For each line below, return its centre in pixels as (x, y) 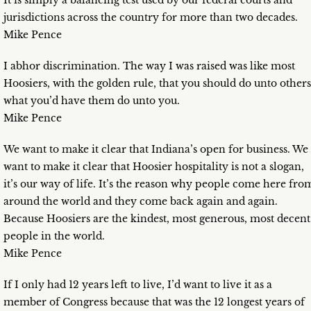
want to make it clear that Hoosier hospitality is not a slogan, (154, 167)
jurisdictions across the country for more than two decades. (151, 18)
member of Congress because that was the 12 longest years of (154, 302)
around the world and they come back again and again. (141, 202)
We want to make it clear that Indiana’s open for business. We (156, 150)
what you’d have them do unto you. (92, 101)
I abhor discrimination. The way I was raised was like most (149, 66)
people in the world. (54, 236)
